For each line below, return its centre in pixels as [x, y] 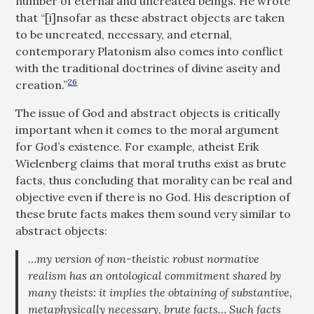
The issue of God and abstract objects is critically [148, 113]
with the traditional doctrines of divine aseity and [148, 68]
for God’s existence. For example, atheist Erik [137, 146]
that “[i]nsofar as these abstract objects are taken [150, 18]
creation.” [42, 85]
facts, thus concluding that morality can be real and [154, 180]
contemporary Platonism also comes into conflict [150, 51]
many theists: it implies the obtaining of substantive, [161, 292]
